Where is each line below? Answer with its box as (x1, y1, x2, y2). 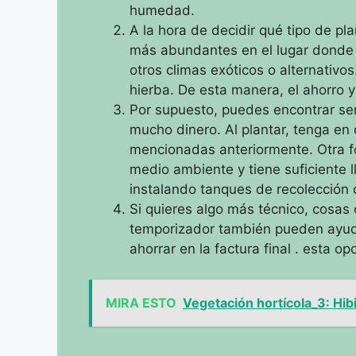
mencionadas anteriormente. (130, 141, 317, 157)
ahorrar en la (130, 241, 215, 257)
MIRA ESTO (106, 294, 176, 311)
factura (215, 241, 264, 257)
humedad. (130, 2, 195, 18)
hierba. (130, 82, 178, 98)
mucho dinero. (130, 122, 225, 137)
